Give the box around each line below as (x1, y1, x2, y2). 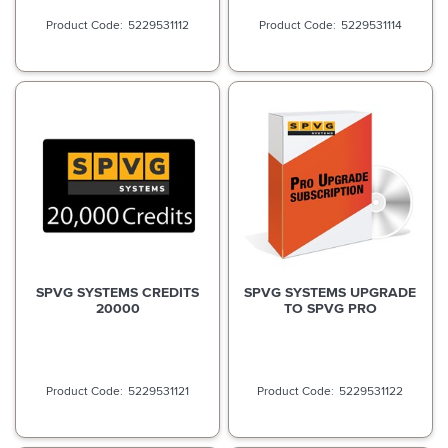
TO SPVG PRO (283, 298, 377, 319)
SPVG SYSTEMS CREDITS (36, 282, 200, 303)
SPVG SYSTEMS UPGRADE (244, 282, 417, 303)
